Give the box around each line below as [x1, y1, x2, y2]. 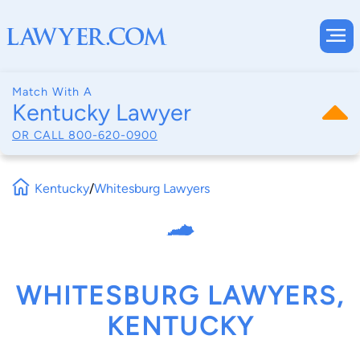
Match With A [12, 84, 92, 99]
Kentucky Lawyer [12, 99, 191, 126]
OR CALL [12, 127, 68, 142]
